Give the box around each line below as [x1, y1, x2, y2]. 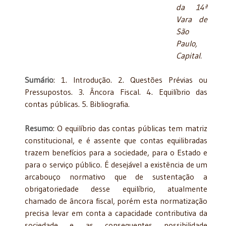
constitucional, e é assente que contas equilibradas [25, 135, 207, 145]
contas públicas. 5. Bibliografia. [25, 98, 130, 109]
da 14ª [176, 2, 207, 12]
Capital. [176, 50, 202, 61]
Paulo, [176, 38, 197, 48]
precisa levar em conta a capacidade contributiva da [25, 207, 207, 218]
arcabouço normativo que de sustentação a [25, 171, 207, 182]
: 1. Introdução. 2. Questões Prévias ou [53, 74, 207, 85]
